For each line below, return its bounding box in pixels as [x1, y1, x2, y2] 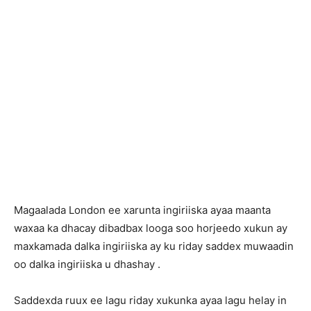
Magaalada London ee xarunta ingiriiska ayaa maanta [14, 203, 271, 217]
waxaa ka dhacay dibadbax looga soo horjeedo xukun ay [14, 221, 287, 235]
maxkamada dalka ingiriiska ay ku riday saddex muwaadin [14, 239, 294, 253]
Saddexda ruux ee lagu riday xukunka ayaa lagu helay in [14, 294, 287, 307]
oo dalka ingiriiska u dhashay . [14, 258, 160, 271]
